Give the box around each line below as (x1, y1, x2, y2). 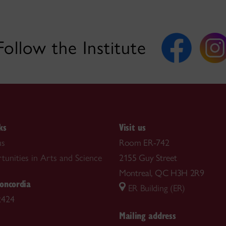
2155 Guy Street (119, 152, 177, 164)
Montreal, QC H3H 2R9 (119, 167, 204, 179)
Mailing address (119, 208, 176, 221)
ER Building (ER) (126, 183, 185, 194)
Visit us (119, 121, 146, 134)
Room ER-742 (119, 137, 169, 149)
